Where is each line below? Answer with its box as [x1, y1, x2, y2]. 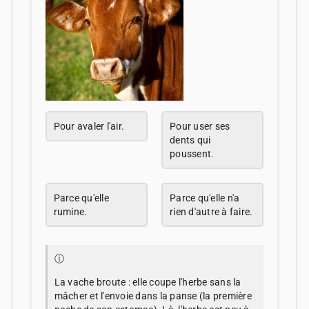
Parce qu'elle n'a [170, 192, 240, 203]
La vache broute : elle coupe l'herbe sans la [54, 276, 241, 288]
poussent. [170, 148, 215, 159]
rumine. [53, 206, 88, 217]
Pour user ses [170, 120, 230, 132]
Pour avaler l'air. [53, 120, 125, 132]
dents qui [170, 134, 211, 146]
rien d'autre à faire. [170, 206, 253, 217]
